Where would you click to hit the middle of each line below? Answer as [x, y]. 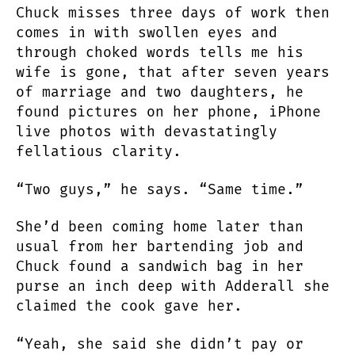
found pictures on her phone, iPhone [168, 112]
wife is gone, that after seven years [173, 73]
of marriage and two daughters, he [160, 92]
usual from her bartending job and [160, 247]
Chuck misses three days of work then [173, 13]
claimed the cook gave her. [129, 306]
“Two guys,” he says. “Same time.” [160, 189]
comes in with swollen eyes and [147, 33]
